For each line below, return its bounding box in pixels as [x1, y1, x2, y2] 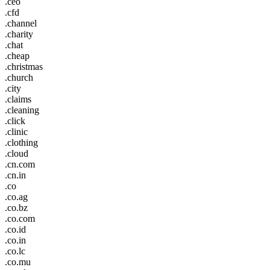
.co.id [5, 224, 26, 234]
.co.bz [5, 202, 28, 213]
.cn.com [5, 159, 35, 169]
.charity [5, 28, 33, 39]
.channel [5, 17, 37, 28]
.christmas [5, 61, 43, 72]
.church [5, 72, 33, 83]
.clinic [5, 126, 28, 137]
